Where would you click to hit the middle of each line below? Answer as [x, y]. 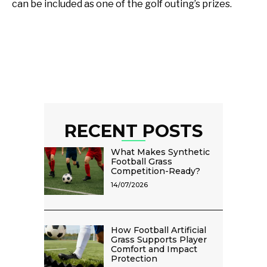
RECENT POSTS [133, 131]
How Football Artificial [159, 230]
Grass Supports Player [159, 240]
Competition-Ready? [156, 171]
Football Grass [142, 162]
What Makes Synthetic [160, 152]
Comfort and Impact [154, 249]
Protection [134, 259]
